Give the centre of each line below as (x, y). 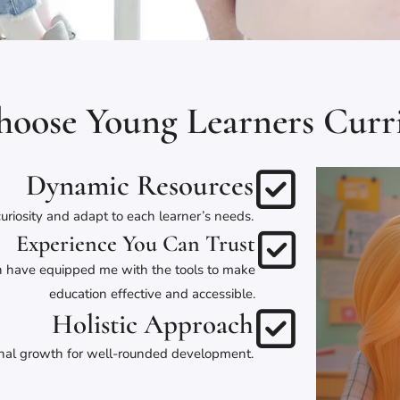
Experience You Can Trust (136, 244)
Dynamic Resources (140, 186)
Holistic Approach (153, 325)
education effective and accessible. (152, 294)
